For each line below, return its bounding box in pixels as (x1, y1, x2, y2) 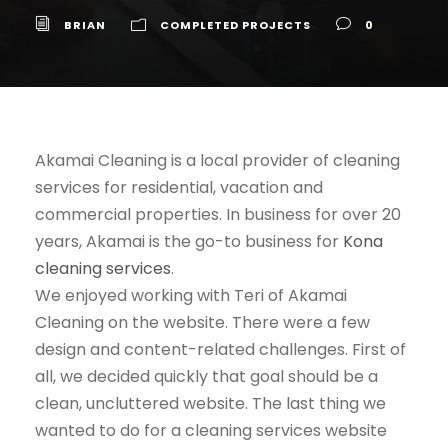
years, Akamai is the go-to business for (35, 229, 343, 253)
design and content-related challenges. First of (35, 337, 406, 361)
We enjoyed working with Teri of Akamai (35, 283, 347, 307)
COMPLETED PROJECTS (160, 16, 311, 33)
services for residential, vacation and (35, 175, 323, 199)
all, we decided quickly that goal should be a (35, 364, 378, 388)
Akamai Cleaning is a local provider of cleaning (35, 148, 400, 172)
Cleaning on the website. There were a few (35, 310, 370, 334)
